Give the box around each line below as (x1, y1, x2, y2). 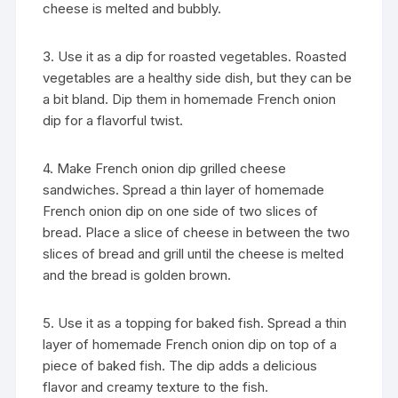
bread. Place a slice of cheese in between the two (43, 223, 351, 241)
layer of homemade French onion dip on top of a (43, 335, 338, 353)
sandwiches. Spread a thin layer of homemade (43, 180, 325, 198)
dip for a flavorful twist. (43, 111, 184, 129)
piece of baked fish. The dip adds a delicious (43, 356, 318, 374)
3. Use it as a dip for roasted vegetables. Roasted (43, 47, 347, 65)
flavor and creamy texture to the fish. (43, 378, 269, 395)
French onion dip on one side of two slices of (43, 202, 319, 219)
